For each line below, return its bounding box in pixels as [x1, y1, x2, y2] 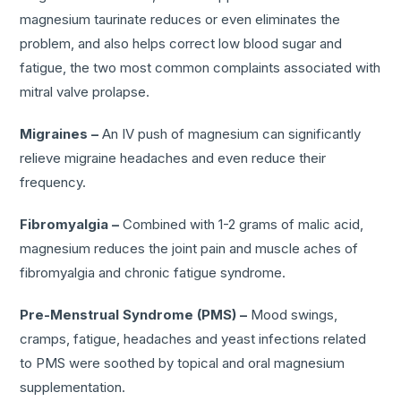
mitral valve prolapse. [20, 82, 150, 100]
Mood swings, [247, 305, 338, 323]
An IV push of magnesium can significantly [98, 124, 362, 142]
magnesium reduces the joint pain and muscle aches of [20, 239, 359, 257]
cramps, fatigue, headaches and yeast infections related [20, 329, 367, 347]
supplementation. [20, 378, 126, 396]
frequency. [20, 173, 87, 191]
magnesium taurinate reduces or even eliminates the [20, 10, 341, 28]
